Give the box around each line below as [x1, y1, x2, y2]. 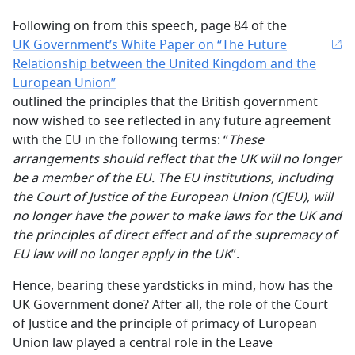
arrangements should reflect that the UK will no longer [13, 150, 342, 169]
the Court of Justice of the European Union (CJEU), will [13, 188, 333, 207]
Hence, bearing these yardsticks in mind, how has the [13, 277, 333, 296]
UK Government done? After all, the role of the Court [13, 296, 328, 315]
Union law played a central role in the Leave [13, 334, 273, 353]
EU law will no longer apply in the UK [13, 245, 231, 264]
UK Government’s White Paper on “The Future [13, 36, 287, 55]
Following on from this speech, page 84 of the [13, 17, 287, 36]
